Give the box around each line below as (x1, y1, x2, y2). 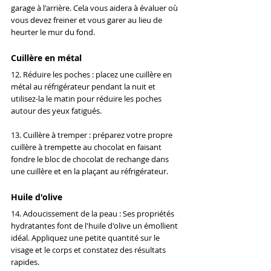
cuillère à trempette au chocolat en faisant (11, 142, 163, 153)
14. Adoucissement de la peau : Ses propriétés (11, 208, 176, 220)
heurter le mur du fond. (11, 27, 95, 38)
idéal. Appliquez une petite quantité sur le (11, 232, 162, 244)
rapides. (11, 256, 39, 268)
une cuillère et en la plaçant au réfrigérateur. (11, 166, 168, 177)
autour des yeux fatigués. (11, 105, 102, 117)
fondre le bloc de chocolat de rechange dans (11, 154, 171, 165)
